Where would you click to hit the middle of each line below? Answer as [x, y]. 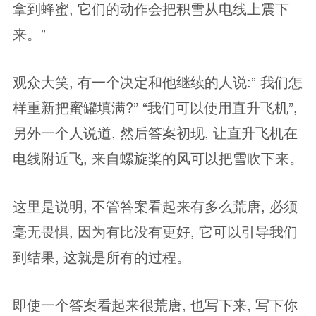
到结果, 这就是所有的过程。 [102, 256]
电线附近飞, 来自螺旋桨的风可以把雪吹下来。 [158, 158]
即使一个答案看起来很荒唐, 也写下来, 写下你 [155, 304]
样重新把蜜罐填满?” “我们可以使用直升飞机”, [155, 107]
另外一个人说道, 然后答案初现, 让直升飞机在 [155, 132]
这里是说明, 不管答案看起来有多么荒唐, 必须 [155, 206]
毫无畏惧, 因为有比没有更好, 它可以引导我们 [155, 231]
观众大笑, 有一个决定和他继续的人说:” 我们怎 [158, 81]
